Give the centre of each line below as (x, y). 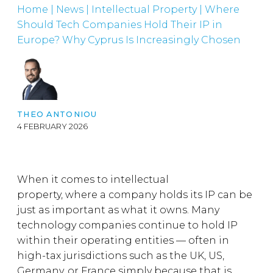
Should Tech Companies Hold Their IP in (120, 25)
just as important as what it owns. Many (118, 210)
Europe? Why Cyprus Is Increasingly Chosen (129, 40)
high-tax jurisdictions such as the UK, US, (121, 256)
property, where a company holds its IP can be (135, 195)
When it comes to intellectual (93, 179)
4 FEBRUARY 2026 (52, 126)
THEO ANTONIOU (57, 114)
